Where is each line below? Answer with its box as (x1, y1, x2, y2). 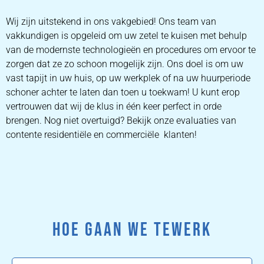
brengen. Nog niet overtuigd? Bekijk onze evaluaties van (6, 114, 236, 126)
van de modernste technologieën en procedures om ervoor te (6, 44, 256, 55)
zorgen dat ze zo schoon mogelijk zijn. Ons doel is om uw (6, 58, 243, 70)
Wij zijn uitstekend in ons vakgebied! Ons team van (6, 15, 216, 27)
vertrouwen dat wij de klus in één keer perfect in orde (6, 100, 222, 112)
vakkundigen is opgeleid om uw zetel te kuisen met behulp (6, 29, 247, 41)
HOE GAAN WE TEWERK (52, 219, 212, 242)
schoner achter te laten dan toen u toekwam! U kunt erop (6, 86, 240, 98)
